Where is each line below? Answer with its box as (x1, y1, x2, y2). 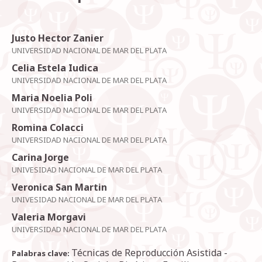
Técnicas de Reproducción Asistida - (71, 246, 227, 260)
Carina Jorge (12, 151, 69, 164)
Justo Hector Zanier (12, 32, 104, 45)
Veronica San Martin (12, 181, 107, 194)
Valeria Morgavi (12, 211, 86, 224)
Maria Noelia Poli (12, 91, 92, 105)
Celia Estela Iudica (12, 61, 98, 75)
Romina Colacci (12, 121, 84, 135)
